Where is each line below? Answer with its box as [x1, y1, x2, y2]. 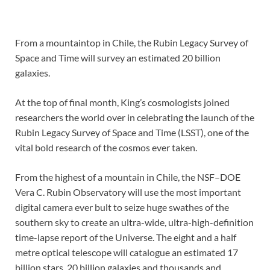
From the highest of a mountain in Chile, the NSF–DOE [15, 171, 240, 183]
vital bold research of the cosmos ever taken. [15, 142, 197, 154]
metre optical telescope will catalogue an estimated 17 [15, 246, 238, 259]
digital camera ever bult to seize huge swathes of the [15, 201, 229, 213]
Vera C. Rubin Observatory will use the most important [15, 186, 241, 198]
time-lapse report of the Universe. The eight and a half [15, 231, 236, 243]
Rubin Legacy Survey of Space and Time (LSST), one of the [15, 127, 249, 139]
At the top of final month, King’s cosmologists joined [15, 96, 230, 108]
